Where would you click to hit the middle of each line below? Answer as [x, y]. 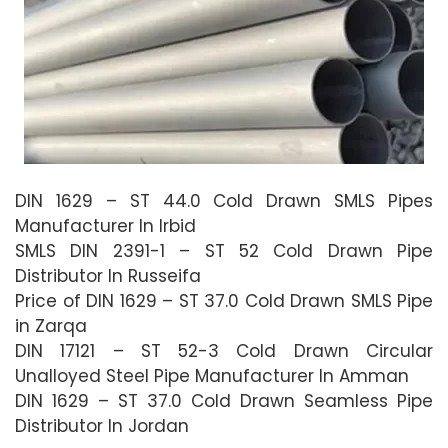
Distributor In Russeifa [108, 275]
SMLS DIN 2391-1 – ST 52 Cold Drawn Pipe [224, 250]
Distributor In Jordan [102, 425]
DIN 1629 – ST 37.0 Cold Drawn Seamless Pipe [224, 400]
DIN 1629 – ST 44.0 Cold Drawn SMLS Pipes [224, 200]
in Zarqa [51, 325]
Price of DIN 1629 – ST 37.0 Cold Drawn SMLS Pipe [224, 300]
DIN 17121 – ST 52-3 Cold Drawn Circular [224, 350]
